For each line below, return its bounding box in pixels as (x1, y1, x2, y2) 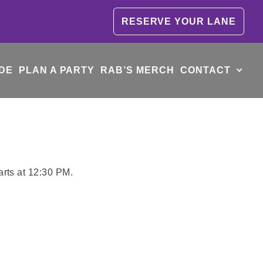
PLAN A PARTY (18, 65, 95, 75)
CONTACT (180, 65, 231, 75)
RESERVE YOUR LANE (121, 16, 236, 26)
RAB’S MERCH (100, 65, 174, 75)
